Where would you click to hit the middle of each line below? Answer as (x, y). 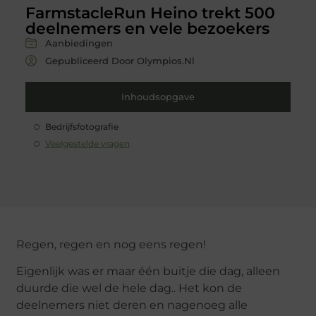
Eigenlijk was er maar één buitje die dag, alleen (148, 272)
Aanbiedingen (79, 43)
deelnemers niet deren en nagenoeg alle (132, 305)
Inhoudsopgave (158, 96)
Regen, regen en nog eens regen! (111, 244)
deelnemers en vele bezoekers (147, 28)
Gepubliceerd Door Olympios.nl (120, 60)
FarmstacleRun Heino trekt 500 (150, 13)
